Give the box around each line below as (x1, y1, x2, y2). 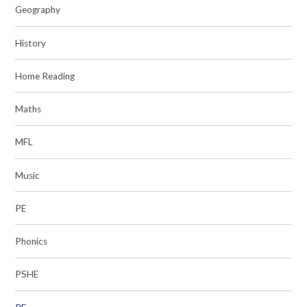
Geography (15, 4, 61, 16)
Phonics (15, 236, 48, 247)
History (15, 37, 47, 49)
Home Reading (15, 70, 75, 82)
